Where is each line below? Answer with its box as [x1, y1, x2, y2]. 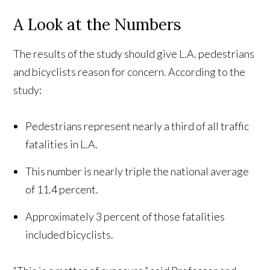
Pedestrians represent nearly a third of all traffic [25, 119, 250, 133]
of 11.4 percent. [25, 183, 99, 196]
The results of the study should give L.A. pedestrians [13, 47, 255, 61]
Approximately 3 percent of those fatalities [25, 210, 225, 224]
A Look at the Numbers [13, 14, 182, 35]
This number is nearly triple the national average [25, 165, 250, 178]
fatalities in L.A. [25, 137, 98, 151]
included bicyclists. [25, 228, 114, 242]
